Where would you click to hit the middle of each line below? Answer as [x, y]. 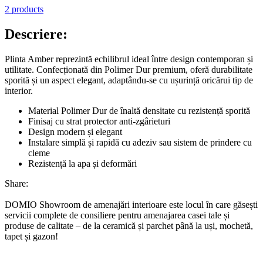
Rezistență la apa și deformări [82, 163]
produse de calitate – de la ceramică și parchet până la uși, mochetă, [129, 225]
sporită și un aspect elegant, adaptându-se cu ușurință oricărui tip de [129, 80]
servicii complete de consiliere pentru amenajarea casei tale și [117, 215]
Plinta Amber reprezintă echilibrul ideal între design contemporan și [129, 59]
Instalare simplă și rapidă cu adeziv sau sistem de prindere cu [140, 142]
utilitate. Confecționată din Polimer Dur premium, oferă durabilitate [129, 69]
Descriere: [36, 34]
